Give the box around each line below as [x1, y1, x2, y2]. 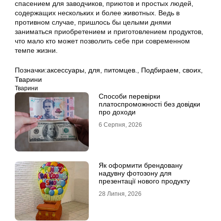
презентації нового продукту [99, 177, 190, 185]
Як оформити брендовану [99, 161, 183, 169]
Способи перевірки [99, 92, 160, 100]
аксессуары [47, 66, 84, 74]
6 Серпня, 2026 [99, 121, 142, 128]
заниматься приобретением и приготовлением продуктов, [15, 28, 203, 36]
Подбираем [141, 66, 179, 74]
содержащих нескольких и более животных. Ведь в [15, 9, 180, 17]
